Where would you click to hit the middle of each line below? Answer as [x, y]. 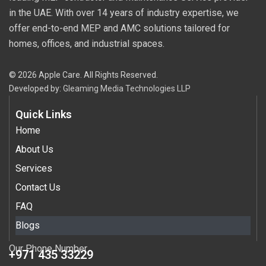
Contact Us [38, 187]
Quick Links [44, 114]
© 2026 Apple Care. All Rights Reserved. [83, 75]
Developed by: [36, 88]
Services [34, 168]
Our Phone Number [48, 248]
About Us [34, 149]
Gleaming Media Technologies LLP [127, 88]
